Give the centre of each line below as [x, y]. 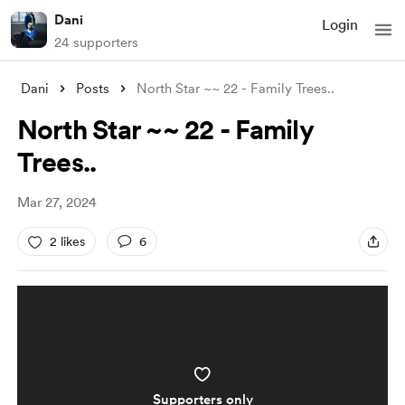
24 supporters [96, 42]
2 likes [67, 241]
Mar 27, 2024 [57, 202]
